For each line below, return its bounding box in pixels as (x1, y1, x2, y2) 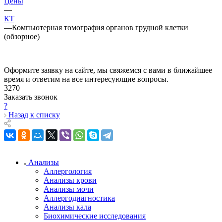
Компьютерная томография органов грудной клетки (12, 23, 188, 32)
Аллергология (44, 166, 92, 175)
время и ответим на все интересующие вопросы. (4, 74, 168, 83)
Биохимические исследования (44, 211, 146, 220)
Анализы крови (44, 175, 97, 184)
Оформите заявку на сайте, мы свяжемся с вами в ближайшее (4, 65, 212, 74)
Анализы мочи (44, 184, 94, 193)
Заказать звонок (4, 92, 57, 101)
